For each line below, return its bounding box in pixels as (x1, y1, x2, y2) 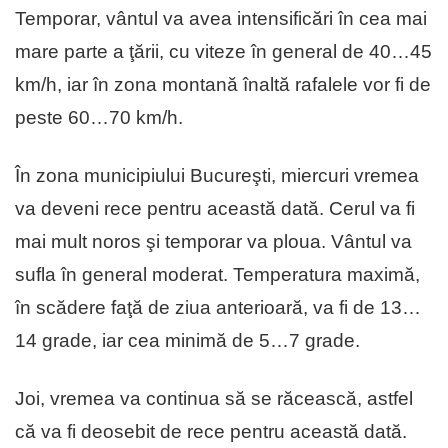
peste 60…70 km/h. (15, 107, 183, 129)
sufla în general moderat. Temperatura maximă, (15, 264, 420, 286)
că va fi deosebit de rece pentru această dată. (15, 421, 407, 443)
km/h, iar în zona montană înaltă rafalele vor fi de (15, 74, 431, 96)
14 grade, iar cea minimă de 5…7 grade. (15, 330, 360, 352)
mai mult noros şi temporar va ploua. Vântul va (15, 231, 412, 253)
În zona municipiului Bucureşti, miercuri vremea (15, 165, 419, 187)
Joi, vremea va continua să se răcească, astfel (15, 388, 413, 410)
